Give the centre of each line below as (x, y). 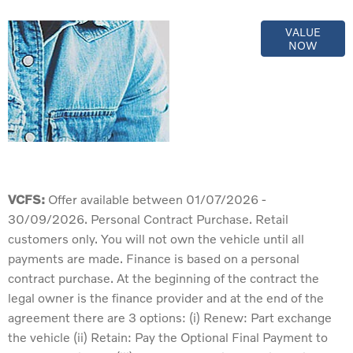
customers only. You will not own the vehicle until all (156, 239)
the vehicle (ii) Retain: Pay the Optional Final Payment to (168, 337)
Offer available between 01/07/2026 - (157, 199)
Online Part (216, 31)
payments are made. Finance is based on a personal (154, 258)
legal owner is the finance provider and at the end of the (166, 298)
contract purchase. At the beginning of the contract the (163, 278)
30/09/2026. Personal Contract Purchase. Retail (148, 219)
